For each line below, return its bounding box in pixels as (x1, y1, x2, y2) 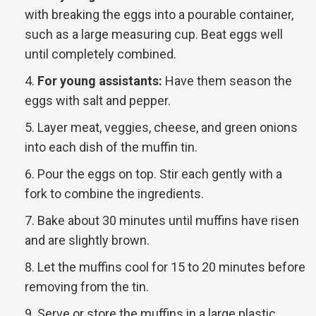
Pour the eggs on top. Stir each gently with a (37, 166, 282, 182)
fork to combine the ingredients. (25, 186, 204, 202)
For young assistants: (37, 73, 162, 89)
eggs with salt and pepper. (25, 93, 171, 109)
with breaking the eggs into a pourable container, (25, 7, 293, 23)
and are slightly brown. (25, 233, 150, 248)
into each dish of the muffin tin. (25, 140, 197, 155)
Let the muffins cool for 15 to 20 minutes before (37, 260, 305, 275)
